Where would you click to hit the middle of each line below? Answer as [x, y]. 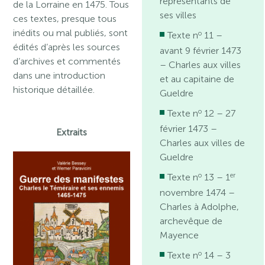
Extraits [72, 132]
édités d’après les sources [67, 47]
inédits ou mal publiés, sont [71, 33]
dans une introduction [59, 75]
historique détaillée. [54, 90]
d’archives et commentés [67, 61]
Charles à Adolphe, [200, 207]
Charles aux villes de [203, 143]
